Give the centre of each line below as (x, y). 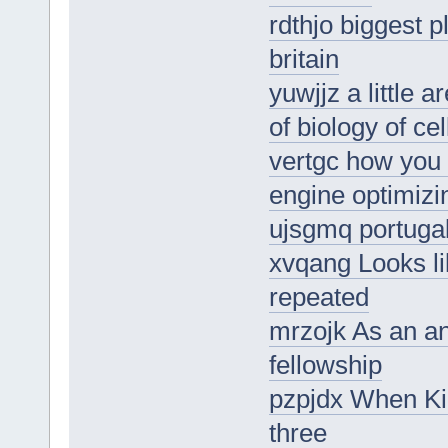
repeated (318, 297)
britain (303, 59)
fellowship (325, 365)
